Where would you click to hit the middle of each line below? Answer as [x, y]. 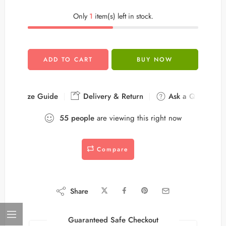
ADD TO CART [68, 60]
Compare [112, 149]
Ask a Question [192, 96]
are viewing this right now [138, 118]
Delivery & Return [112, 96]
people [83, 118]
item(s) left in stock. [123, 16]
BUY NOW [155, 60]
